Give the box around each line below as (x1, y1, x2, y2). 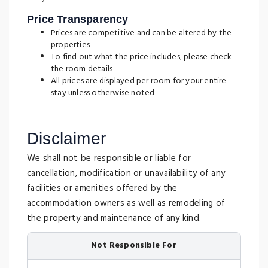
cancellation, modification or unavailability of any (27, 166, 226, 181)
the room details (51, 62, 113, 76)
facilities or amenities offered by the (27, 181, 178, 196)
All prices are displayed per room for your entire (51, 74, 227, 88)
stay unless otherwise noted (51, 86, 155, 100)
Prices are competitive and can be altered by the (51, 26, 232, 40)
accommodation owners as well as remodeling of (27, 196, 226, 211)
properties (51, 38, 90, 52)
